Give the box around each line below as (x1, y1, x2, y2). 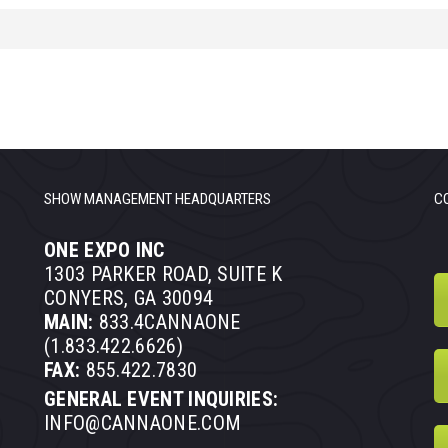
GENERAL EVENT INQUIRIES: (44, 387, 279, 412)
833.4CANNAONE (93, 310, 241, 335)
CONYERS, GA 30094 (44, 286, 214, 311)
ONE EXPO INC (44, 238, 165, 263)
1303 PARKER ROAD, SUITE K (44, 262, 283, 287)
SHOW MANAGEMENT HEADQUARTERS (44, 190, 271, 209)
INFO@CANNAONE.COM (44, 411, 242, 436)
